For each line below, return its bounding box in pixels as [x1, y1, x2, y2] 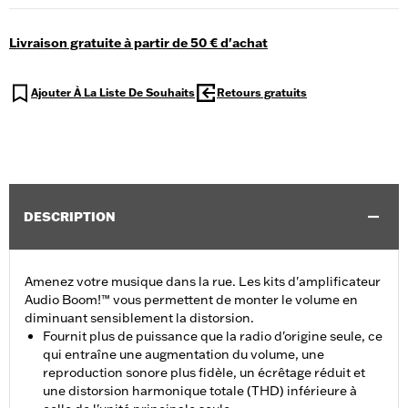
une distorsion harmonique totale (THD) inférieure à [43, 382, 357, 400]
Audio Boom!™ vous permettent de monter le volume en [25, 291, 358, 309]
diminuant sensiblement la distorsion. [25, 310, 254, 327]
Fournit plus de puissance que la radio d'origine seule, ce [43, 328, 382, 345]
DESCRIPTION [24, 209, 116, 226]
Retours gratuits [217, 86, 307, 100]
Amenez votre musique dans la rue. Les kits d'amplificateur [25, 273, 381, 291]
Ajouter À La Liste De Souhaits [31, 86, 195, 100]
